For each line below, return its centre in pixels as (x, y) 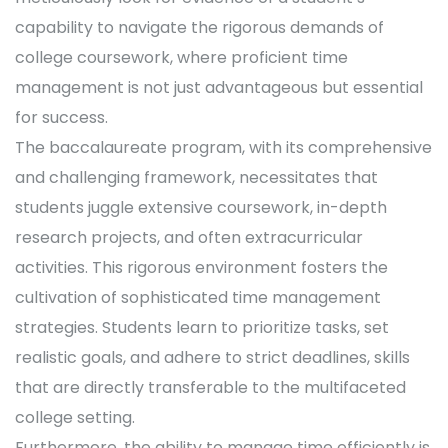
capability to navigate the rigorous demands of (199, 27)
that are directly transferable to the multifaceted (210, 387)
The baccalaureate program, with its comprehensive (223, 147)
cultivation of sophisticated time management (198, 297)
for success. (61, 117)
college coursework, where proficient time (181, 57)
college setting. (75, 417)
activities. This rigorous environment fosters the (201, 267)
